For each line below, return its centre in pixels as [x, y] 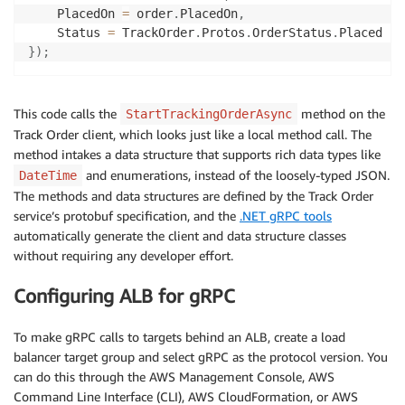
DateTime [48, 175]
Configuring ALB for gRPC [124, 297]
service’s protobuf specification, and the [127, 215]
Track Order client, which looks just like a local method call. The [193, 134]
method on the [341, 113]
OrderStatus [292, 32]
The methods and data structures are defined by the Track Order [193, 195]
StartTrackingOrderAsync [209, 113]
